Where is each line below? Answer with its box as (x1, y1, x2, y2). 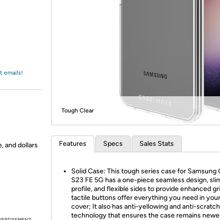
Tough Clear (61, 107, 94, 114)
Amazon (19, 12, 45, 21)
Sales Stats (139, 139, 174, 148)
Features (59, 139, 86, 148)
